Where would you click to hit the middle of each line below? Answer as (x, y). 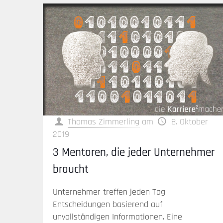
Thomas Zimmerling (104, 121)
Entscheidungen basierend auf (108, 204)
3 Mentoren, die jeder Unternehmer (134, 152)
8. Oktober (189, 121)
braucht (71, 169)
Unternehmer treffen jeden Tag (109, 192)
